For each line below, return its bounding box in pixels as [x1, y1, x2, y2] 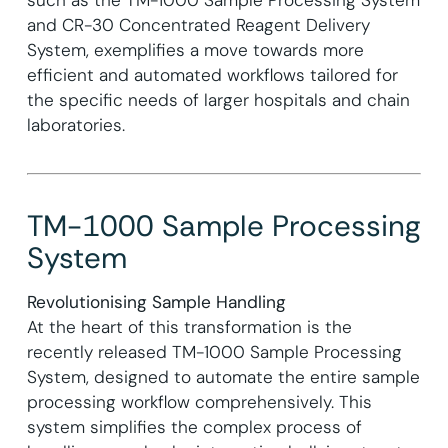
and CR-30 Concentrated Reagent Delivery [26, 13, 370, 36]
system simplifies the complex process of [26, 415, 362, 438]
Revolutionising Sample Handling [26, 290, 286, 313]
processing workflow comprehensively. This [26, 390, 372, 413]
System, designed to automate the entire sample [26, 365, 420, 388]
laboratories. [26, 113, 125, 136]
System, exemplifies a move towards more [26, 38, 364, 61]
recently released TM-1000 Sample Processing [26, 340, 402, 363]
